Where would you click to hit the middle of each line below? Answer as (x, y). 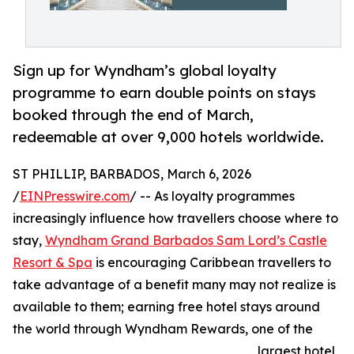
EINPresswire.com (75, 196)
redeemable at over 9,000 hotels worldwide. (168, 137)
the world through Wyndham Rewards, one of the (163, 329)
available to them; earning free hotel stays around (166, 307)
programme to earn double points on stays (164, 93)
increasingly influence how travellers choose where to (175, 218)
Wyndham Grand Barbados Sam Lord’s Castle (186, 241)
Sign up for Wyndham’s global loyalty (145, 71)
